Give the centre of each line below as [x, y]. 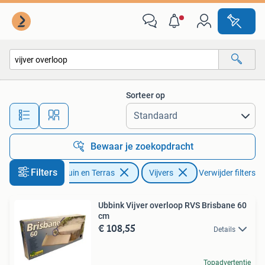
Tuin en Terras [89, 173]
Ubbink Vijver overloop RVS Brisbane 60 [172, 205]
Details [224, 230]
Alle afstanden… [125, 110]
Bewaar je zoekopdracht [142, 146]
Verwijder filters [227, 173]
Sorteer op [146, 95]
